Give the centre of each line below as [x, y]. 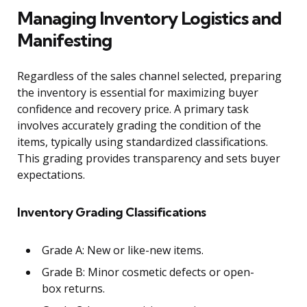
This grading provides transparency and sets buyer [149, 159]
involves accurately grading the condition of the [139, 126]
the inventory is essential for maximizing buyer [138, 93]
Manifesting [64, 40]
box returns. [73, 289]
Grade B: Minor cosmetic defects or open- [148, 272]
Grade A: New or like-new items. [123, 250]
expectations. [51, 175]
